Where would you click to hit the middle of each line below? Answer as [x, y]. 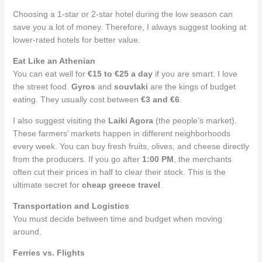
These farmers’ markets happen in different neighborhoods [121, 133]
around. [27, 231]
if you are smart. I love [195, 73]
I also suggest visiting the [60, 120]
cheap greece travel [121, 185]
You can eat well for [50, 73]
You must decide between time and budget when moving [117, 218]
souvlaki [131, 86]
